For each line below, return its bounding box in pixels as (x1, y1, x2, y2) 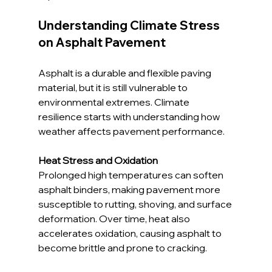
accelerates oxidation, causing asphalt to (38, 227, 223, 240)
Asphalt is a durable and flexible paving (38, 67, 213, 80)
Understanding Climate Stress (38, 18, 222, 33)
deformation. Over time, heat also (38, 212, 192, 225)
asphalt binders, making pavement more (38, 183, 222, 196)
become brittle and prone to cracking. (38, 242, 207, 254)
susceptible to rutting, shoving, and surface (38, 198, 234, 211)
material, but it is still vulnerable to (38, 81, 189, 94)
